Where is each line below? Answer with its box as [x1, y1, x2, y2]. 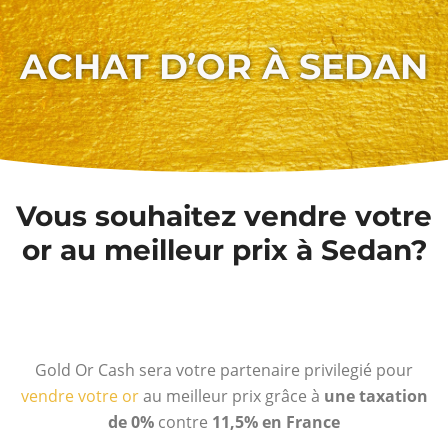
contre [154, 410, 212, 433]
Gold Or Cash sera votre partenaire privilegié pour [35, 358, 413, 381]
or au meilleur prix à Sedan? [21, 232, 427, 267]
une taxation [323, 384, 428, 407]
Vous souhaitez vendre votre [16, 198, 432, 233]
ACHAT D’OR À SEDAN [20, 44, 428, 88]
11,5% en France [212, 410, 340, 433]
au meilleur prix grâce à [138, 384, 324, 407]
